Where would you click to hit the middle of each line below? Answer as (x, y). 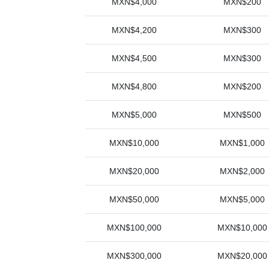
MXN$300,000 (134, 256)
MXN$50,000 (134, 199)
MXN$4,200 (134, 30)
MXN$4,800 (134, 86)
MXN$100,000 (134, 228)
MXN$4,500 (134, 58)
